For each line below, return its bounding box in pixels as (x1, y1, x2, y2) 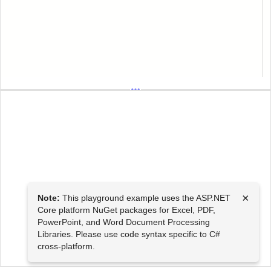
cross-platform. (38, 241, 95, 251)
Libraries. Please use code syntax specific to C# (38, 229, 220, 239)
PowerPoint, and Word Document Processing (38, 217, 210, 227)
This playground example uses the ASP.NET (60, 193, 230, 203)
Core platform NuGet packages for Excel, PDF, (38, 205, 215, 215)
